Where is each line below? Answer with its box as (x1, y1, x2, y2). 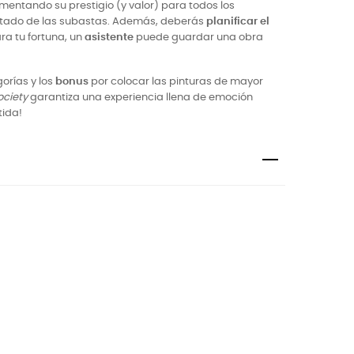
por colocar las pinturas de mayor (88, 77, 263, 87)
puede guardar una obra (134, 32, 263, 43)
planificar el (206, 17, 269, 27)
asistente (85, 32, 134, 43)
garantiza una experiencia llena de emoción (28, 92, 253, 103)
